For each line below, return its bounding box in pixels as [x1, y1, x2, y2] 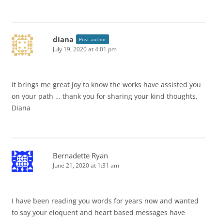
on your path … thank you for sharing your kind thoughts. [12, 92, 198, 101]
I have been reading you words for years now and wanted [12, 196, 199, 205]
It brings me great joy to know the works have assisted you [12, 80, 201, 89]
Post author [79, 36, 106, 43]
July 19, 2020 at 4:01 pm [53, 45, 117, 53]
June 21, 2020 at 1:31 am [53, 161, 119, 170]
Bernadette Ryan [53, 151, 108, 160]
